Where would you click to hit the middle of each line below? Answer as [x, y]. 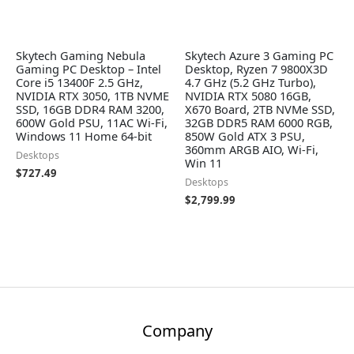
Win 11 [203, 163]
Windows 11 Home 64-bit [84, 136]
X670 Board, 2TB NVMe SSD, [260, 109]
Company [177, 331]
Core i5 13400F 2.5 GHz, [79, 83]
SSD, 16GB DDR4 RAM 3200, [90, 109]
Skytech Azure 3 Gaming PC [259, 56]
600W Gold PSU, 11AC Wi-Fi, [92, 123]
